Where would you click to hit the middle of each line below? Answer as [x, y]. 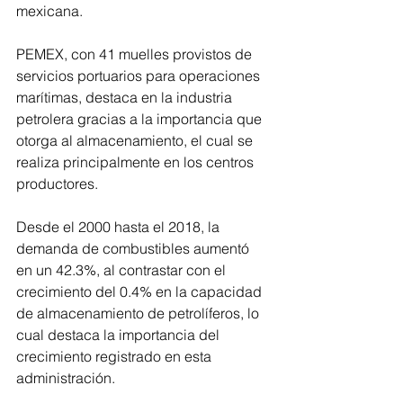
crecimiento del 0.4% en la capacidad [141, 292]
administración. [66, 378]
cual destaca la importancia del [120, 335]
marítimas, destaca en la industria [126, 98]
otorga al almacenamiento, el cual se [136, 141]
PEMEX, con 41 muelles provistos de [136, 54]
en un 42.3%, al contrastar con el [123, 270]
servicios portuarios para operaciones [140, 76]
